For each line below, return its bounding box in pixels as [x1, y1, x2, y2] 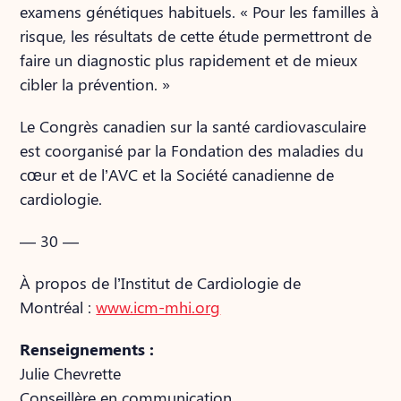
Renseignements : [20, 338, 155, 360]
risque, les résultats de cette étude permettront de [20, 25, 372, 47]
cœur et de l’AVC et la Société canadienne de [20, 164, 335, 185]
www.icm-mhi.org [96, 296, 221, 318]
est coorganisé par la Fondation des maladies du [20, 140, 364, 161]
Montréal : [20, 296, 97, 318]
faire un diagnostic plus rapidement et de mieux [20, 49, 358, 71]
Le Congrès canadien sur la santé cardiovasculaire [20, 115, 367, 137]
